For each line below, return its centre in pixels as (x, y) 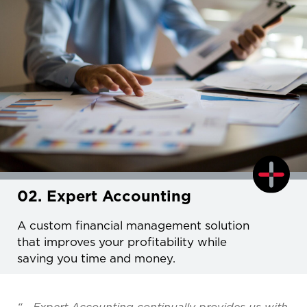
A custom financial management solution (133, 226)
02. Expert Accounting (104, 196)
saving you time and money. (96, 259)
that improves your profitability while (122, 242)
